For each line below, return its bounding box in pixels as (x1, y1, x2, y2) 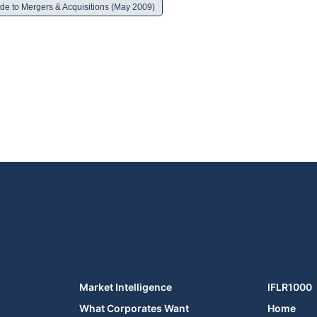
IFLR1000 (267, 280, 312, 293)
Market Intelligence (79, 280, 173, 293)
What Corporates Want (79, 301, 190, 314)
